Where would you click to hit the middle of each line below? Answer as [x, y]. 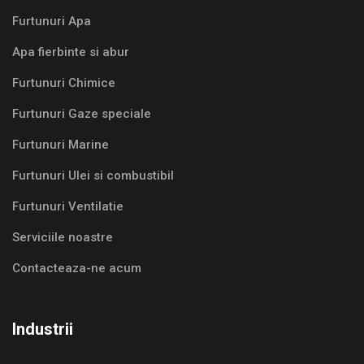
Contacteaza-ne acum [77, 269]
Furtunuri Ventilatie [68, 207]
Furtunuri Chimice [64, 83]
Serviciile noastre [63, 238]
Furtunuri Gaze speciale [82, 114]
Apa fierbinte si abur [71, 52]
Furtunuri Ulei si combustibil [93, 176]
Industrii [43, 329]
